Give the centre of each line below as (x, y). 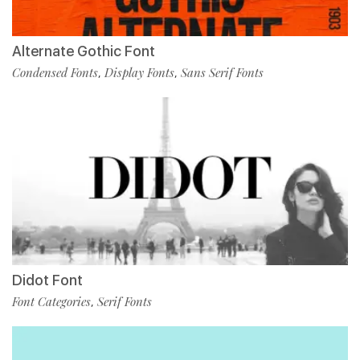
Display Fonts (139, 72)
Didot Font (47, 280)
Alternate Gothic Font (84, 51)
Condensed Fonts (55, 72)
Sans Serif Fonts (222, 72)
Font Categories (51, 301)
